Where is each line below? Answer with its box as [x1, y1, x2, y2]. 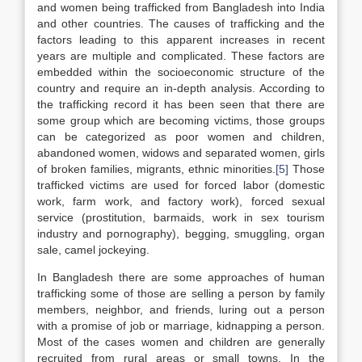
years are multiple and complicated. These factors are [37, 49, 325, 62]
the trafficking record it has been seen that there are [37, 98, 325, 111]
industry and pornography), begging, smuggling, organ [37, 227, 325, 240]
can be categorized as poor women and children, [37, 130, 325, 143]
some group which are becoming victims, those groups [37, 114, 325, 127]
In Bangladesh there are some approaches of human [37, 271, 325, 284]
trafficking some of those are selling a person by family [37, 287, 325, 300]
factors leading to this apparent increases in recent [37, 33, 325, 46]
